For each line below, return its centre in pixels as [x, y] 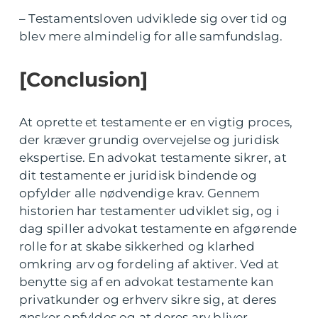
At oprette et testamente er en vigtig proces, [156, 122]
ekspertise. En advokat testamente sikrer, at [153, 158]
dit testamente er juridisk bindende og [138, 175]
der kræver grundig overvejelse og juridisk [149, 140]
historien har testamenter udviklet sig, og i [149, 211]
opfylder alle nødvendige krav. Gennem [140, 193]
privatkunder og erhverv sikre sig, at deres [148, 300]
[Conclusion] [83, 79]
